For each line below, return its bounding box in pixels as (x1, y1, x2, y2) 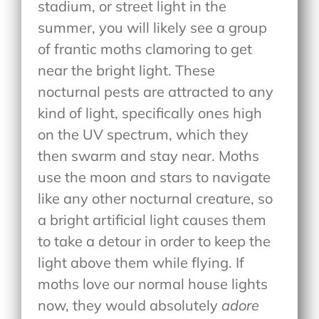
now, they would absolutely (38, 296, 222, 314)
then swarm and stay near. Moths (38, 146, 260, 164)
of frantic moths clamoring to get (38, 39, 253, 58)
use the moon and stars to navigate (38, 167, 271, 186)
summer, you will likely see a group (38, 18, 268, 36)
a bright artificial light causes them (38, 210, 267, 229)
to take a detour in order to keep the (38, 231, 271, 250)
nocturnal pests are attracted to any (38, 82, 274, 100)
